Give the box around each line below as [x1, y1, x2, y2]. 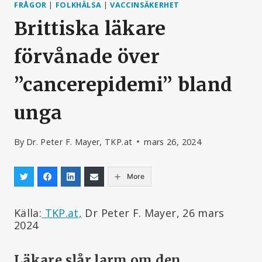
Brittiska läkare [14, 17, 166, 41]
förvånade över [14, 45, 160, 69]
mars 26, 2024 [144, 136, 201, 147]
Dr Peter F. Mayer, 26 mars [82, 205, 225, 220]
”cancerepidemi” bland [14, 73, 233, 97]
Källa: [14, 205, 42, 220]
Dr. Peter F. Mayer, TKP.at [26, 136, 133, 147]
